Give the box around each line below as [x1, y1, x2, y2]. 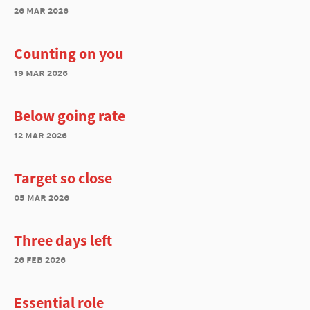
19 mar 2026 [14, 66, 68, 79]
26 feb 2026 [14, 253, 66, 266]
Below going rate [14, 106, 125, 125]
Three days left [14, 230, 112, 250]
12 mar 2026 [14, 128, 67, 141]
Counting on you [14, 44, 124, 63]
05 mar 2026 [14, 190, 69, 203]
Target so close [14, 168, 112, 188]
